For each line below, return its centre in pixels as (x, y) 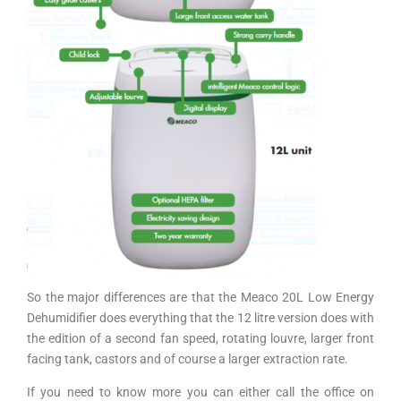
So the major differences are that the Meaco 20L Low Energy (200, 297)
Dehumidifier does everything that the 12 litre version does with (200, 317)
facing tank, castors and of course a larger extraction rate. (188, 358)
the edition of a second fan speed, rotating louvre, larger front (200, 338)
